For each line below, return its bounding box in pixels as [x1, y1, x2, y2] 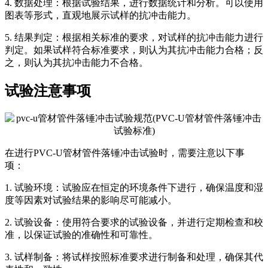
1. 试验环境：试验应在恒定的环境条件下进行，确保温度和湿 [5, 182, 263, 193]
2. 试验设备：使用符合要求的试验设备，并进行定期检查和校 [5, 217, 263, 227]
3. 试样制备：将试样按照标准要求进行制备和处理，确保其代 [5, 251, 263, 262]
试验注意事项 [5, 83, 91, 99]
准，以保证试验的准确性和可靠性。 [5, 229, 158, 240]
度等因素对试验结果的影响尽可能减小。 [5, 194, 177, 205]
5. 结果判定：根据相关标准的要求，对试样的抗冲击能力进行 [5, 32, 263, 42]
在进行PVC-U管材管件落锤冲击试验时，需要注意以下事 [5, 147, 245, 158]
